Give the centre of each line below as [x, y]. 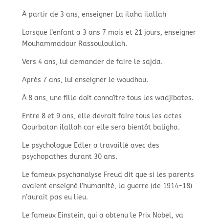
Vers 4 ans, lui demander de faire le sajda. [92, 62]
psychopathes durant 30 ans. [69, 157]
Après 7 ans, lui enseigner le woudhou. [85, 80]
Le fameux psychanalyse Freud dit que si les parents [108, 175]
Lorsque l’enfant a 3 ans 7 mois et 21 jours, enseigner [109, 33]
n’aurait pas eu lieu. [55, 197]
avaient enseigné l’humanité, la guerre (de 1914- [102, 186]
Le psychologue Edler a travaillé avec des [90, 145]
